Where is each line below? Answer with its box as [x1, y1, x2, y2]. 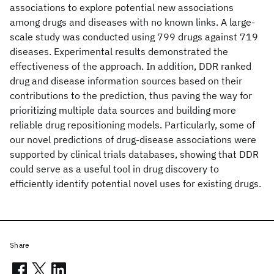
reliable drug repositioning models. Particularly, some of [10, 119, 255, 131]
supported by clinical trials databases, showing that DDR [10, 148, 259, 160]
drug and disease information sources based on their [10, 75, 242, 87]
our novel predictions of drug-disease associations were [10, 133, 256, 146]
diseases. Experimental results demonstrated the [10, 45, 228, 57]
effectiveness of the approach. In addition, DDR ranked [10, 60, 251, 72]
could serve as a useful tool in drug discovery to [10, 163, 219, 175]
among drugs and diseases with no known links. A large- [10, 16, 255, 28]
